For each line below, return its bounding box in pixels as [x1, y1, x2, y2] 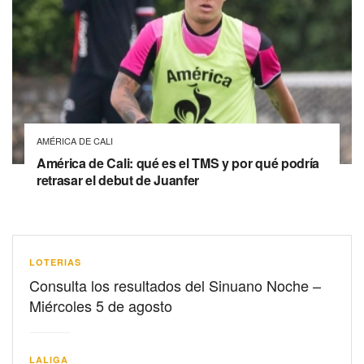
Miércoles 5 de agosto [29, 294, 172, 316]
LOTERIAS [29, 255, 81, 268]
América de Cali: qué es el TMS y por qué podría [37, 153, 319, 172]
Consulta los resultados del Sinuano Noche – [29, 274, 321, 296]
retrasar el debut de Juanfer [37, 170, 200, 189]
